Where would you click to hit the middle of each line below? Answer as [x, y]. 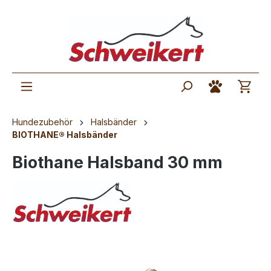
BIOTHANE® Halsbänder [65, 135]
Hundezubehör [42, 122]
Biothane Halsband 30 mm [117, 163]
